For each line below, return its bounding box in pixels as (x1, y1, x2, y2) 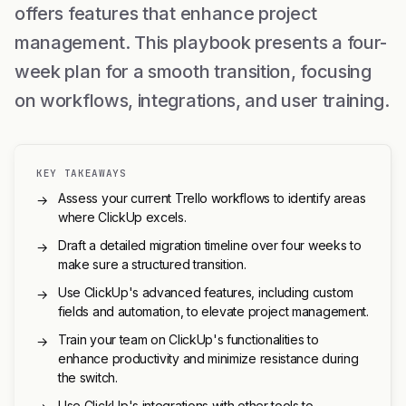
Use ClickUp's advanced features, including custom (58, 285, 353, 300)
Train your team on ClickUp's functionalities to (58, 332, 319, 347)
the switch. (58, 370, 118, 385)
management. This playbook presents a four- (14, 32, 388, 53)
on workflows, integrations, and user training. (14, 90, 390, 111)
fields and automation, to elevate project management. (58, 304, 369, 319)
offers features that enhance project (14, 3, 317, 24)
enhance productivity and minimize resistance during (58, 351, 359, 366)
